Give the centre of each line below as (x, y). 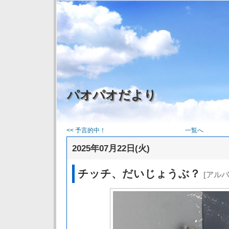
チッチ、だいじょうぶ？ (141, 174)
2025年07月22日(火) (111, 148)
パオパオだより (112, 95)
